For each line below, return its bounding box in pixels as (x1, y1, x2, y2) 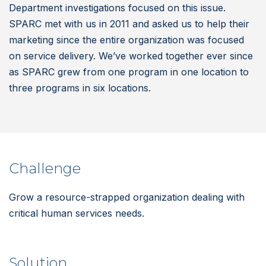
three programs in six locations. (9, 82, 151, 94)
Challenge (9, 160, 81, 177)
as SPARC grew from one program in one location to (9, 66, 249, 78)
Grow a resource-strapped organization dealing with (9, 191, 245, 203)
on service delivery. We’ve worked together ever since (9, 50, 253, 62)
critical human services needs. (9, 207, 144, 219)
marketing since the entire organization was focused (9, 34, 244, 46)
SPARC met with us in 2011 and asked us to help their (9, 18, 249, 30)
